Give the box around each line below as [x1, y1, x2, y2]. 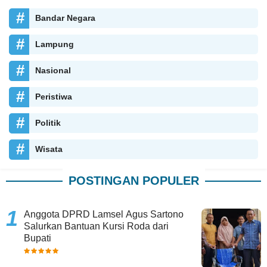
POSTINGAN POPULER [68, 174, 199, 188]
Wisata [35, 144, 63, 154]
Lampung [35, 39, 74, 49]
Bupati [24, 233, 51, 244]
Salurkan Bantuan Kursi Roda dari [24, 221, 169, 232]
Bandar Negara [35, 13, 95, 23]
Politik [35, 118, 61, 128]
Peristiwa [35, 92, 72, 102]
